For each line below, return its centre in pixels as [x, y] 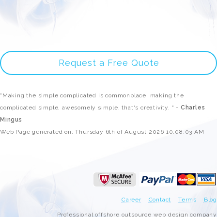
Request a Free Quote [109, 63]
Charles [193, 108]
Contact [160, 200]
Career [131, 200]
